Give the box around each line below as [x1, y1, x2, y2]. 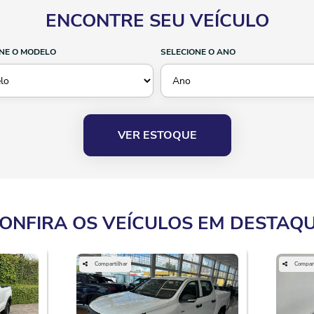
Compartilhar [94, 260, 128, 268]
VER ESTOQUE [117, 128, 197, 143]
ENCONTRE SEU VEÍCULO [45, 8, 269, 33]
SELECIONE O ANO [161, 46, 235, 57]
